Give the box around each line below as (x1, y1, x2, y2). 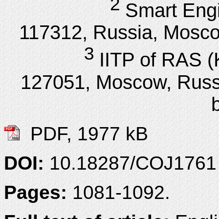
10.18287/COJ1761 (49, 152, 217, 174)
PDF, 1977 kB (20, 123, 148, 144)
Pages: (4, 181, 72, 203)
